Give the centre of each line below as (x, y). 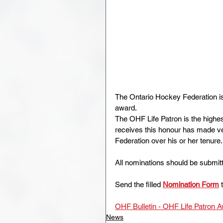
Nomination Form (191, 184)
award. (126, 108)
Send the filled (139, 184)
